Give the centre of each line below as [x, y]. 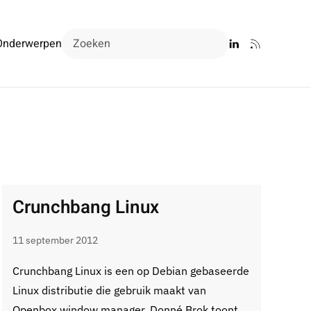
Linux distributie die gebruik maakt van [109, 290]
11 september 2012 [55, 240]
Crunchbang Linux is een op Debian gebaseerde [131, 271]
